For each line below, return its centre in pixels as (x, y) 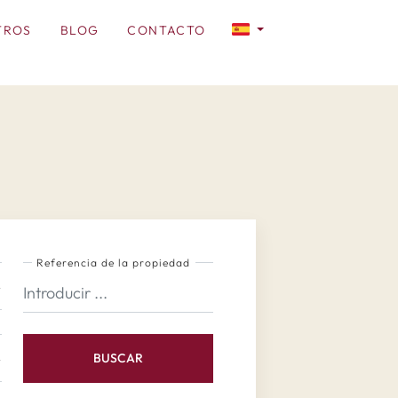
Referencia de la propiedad (114, 263)
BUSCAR (118, 358)
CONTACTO (167, 30)
